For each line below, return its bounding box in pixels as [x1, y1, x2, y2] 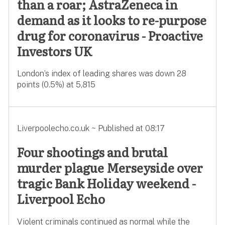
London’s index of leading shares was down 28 [17, 69, 186, 79]
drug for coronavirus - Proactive [17, 26, 203, 44]
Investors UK [17, 42, 92, 60]
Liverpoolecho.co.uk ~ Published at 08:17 [17, 124, 165, 134]
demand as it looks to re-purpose [17, 11, 206, 29]
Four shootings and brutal [17, 143, 168, 161]
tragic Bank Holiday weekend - [17, 174, 196, 192]
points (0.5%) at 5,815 [17, 80, 95, 90]
